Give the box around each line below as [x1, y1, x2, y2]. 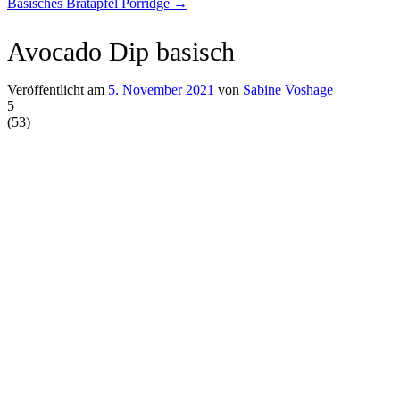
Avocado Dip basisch [7, 36, 235, 66]
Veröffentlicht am [7, 81, 108, 97]
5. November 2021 [108, 81, 214, 97]
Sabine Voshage [243, 81, 333, 97]
